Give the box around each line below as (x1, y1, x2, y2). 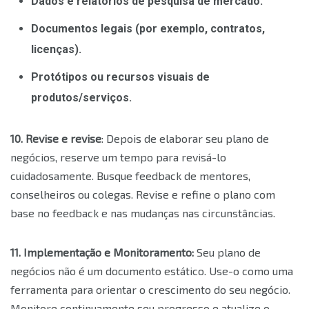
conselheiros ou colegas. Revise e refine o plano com (10, 188, 275, 201)
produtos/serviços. (31, 91, 132, 105)
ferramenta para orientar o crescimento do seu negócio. (10, 283, 290, 297)
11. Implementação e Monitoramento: (10, 246, 194, 259)
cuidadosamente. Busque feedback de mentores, (10, 169, 250, 183)
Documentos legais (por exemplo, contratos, (31, 22, 265, 36)
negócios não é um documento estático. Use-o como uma (10, 264, 293, 278)
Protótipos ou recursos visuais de (31, 70, 210, 84)
